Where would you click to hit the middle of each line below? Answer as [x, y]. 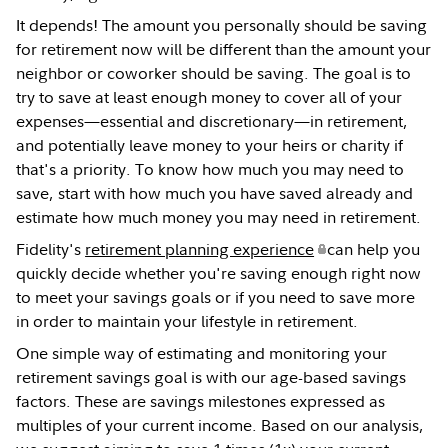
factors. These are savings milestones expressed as [201, 401]
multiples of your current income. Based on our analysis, [220, 425]
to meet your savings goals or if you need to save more [216, 297]
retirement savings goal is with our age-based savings [211, 377]
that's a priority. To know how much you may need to [210, 169]
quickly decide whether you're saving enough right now [219, 273]
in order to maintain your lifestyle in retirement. [187, 321]
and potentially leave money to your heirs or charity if [210, 145]
